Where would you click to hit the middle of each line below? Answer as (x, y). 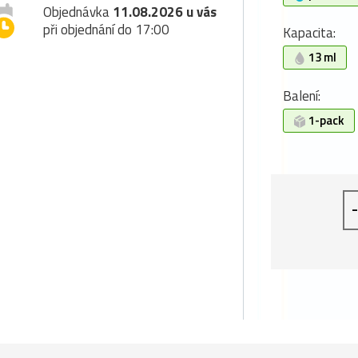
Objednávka (78, 12)
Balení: (302, 96)
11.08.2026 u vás (165, 12)
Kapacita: (309, 33)
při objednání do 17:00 (106, 30)
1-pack (325, 120)
